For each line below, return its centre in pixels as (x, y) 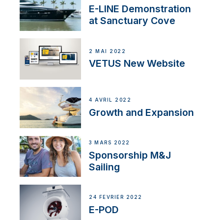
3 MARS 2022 (110, 143)
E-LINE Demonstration (140, 9)
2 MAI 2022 (108, 51)
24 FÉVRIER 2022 (116, 197)
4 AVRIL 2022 (110, 100)
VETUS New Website (137, 64)
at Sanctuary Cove (132, 21)
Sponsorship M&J (130, 155)
